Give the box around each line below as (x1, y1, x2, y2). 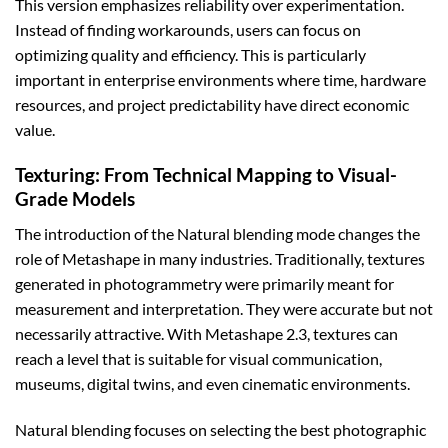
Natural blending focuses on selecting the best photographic (15, 419, 426, 439)
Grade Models (15, 187, 135, 211)
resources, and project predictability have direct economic (15, 95, 409, 115)
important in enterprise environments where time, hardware (15, 70, 426, 90)
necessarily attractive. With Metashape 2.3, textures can (15, 323, 398, 343)
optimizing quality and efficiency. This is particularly (15, 45, 366, 65)
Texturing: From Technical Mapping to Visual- (15, 163, 397, 187)
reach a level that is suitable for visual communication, (15, 348, 382, 368)
